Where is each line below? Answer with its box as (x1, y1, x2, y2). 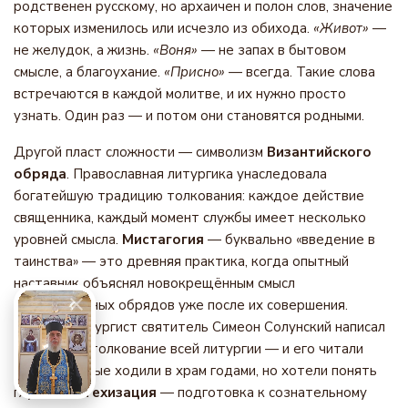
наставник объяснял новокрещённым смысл (14, 274, 295, 292)
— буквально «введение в (204, 230, 375, 249)
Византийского (267, 143, 372, 161)
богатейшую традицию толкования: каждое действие (14, 187, 364, 205)
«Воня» (153, 41, 198, 59)
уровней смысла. (14, 230, 122, 249)
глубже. (14, 383, 66, 402)
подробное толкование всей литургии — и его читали (14, 340, 363, 358)
